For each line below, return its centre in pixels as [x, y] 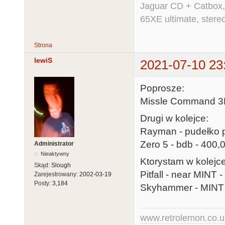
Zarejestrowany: [57, 174]
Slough [61, 165]
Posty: [43, 183]
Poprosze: [162, 88]
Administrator [54, 143]
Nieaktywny [55, 153]
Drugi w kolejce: [174, 119]
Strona [43, 45]
